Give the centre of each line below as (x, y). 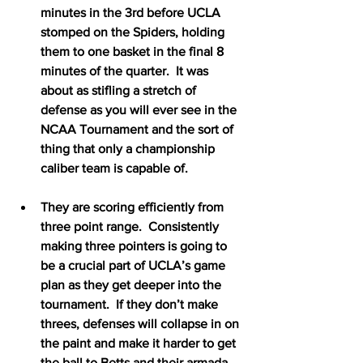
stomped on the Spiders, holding (134, 32)
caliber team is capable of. (114, 168)
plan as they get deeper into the (132, 284)
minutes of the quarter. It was (126, 70)
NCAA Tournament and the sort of (139, 129)
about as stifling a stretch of (120, 90)
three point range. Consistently (131, 226)
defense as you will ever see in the (140, 109)
